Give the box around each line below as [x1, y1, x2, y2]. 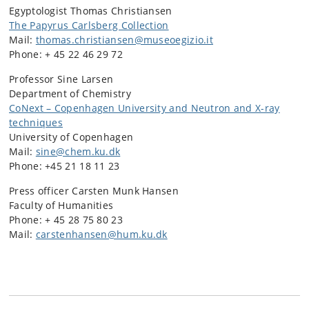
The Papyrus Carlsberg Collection [9, 19, 169, 32]
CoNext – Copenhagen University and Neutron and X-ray [9, 101, 280, 114]
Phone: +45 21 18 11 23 [9, 159, 120, 172]
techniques [9, 116, 63, 129]
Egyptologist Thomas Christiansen [9, 4, 172, 17]
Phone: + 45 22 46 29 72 [9, 48, 123, 61]
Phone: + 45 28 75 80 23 [9, 213, 123, 226]
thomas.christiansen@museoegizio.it [35, 33, 214, 46]
